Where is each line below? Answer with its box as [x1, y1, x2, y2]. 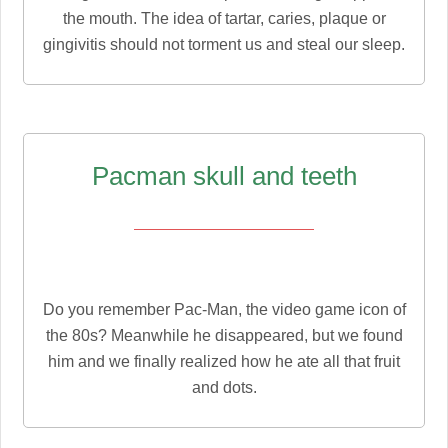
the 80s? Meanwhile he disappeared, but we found [45, 327, 403, 345]
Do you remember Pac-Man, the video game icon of [42, 301, 406, 319]
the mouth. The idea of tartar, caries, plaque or [62, 9, 386, 27]
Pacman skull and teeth [91, 161, 357, 192]
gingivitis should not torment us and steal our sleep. [43, 35, 405, 53]
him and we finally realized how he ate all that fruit [48, 353, 400, 371]
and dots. [191, 379, 257, 397]
